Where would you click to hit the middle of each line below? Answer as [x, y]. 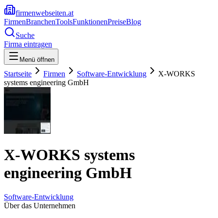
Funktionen [90, 22]
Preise [117, 22]
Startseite [18, 74]
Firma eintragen [28, 44]
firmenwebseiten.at [45, 13]
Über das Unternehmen [40, 205]
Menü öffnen [37, 60]
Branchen [41, 22]
